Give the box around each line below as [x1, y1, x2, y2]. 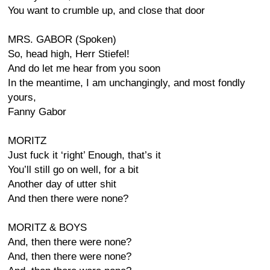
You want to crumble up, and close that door [8, 5, 205, 16]
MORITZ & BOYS [8, 222, 87, 233]
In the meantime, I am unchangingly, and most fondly [8, 77, 245, 89]
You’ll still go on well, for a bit [8, 164, 139, 175]
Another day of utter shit [8, 178, 116, 190]
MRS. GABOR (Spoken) [8, 34, 116, 45]
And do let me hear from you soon [8, 63, 160, 74]
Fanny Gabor [8, 106, 66, 118]
